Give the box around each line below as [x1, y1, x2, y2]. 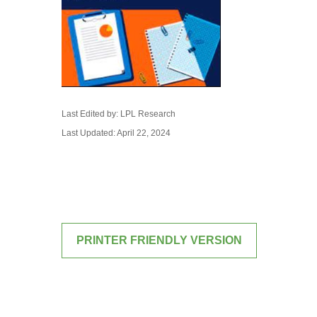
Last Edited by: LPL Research [62, 108, 175, 119]
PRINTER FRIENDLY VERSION [76, 234, 242, 246]
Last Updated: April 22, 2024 [62, 127, 171, 138]
